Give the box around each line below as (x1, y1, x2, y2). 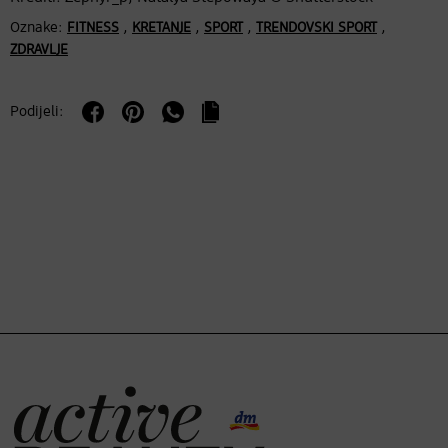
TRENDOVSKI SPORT (256, 20, 377, 35)
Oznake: (10, 19, 63, 35)
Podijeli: (10, 103, 64, 119)
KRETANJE (132, 20, 191, 35)
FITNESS (67, 20, 119, 35)
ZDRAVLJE (10, 42, 68, 57)
